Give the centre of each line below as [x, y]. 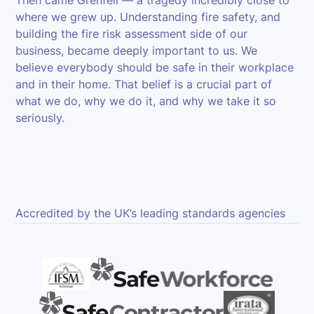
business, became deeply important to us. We [137, 50]
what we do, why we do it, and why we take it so [146, 101]
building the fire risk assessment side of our [132, 34]
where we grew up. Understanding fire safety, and [148, 17]
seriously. [40, 118]
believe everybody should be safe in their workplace [155, 67]
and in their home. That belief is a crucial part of [144, 84]
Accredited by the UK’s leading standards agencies [151, 213]
